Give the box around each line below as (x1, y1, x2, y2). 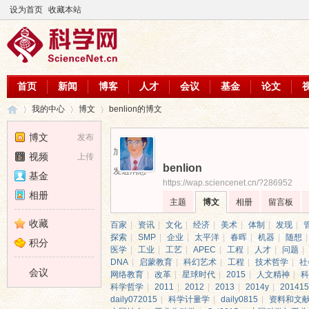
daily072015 (110, 295, 157, 304)
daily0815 (221, 295, 258, 304)
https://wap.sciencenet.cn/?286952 (163, 178, 292, 188)
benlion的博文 (109, 104, 162, 114)
